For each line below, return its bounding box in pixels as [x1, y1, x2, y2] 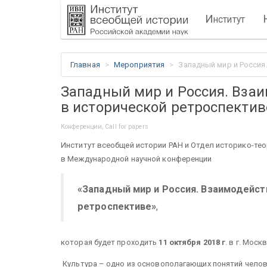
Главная [70, 60, 100, 69]
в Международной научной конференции [61, 154, 214, 163]
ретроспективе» [77, 200, 157, 212]
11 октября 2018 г [159, 238, 226, 247]
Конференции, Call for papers [61, 123, 148, 131]
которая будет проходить [61, 238, 159, 247]
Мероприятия [114, 60, 165, 69]
